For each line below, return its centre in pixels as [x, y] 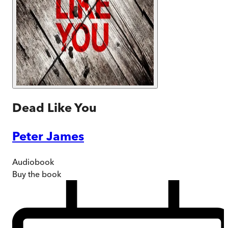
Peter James [48, 136]
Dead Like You [54, 107]
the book [44, 174]
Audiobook [33, 162]
